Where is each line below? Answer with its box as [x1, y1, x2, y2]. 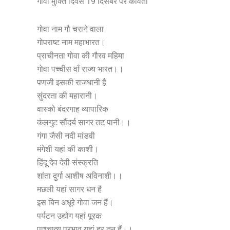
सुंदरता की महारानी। [37, 91, 98, 101]
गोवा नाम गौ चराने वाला [37, 24, 104, 34]
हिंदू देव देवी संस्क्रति [37, 158, 98, 167]
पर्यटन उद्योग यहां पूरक [37, 211, 102, 221]
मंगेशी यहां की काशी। [37, 144, 99, 154]
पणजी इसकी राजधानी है [37, 78, 106, 87]
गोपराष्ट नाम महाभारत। [37, 37, 105, 47]
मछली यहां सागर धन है [37, 184, 102, 194]
